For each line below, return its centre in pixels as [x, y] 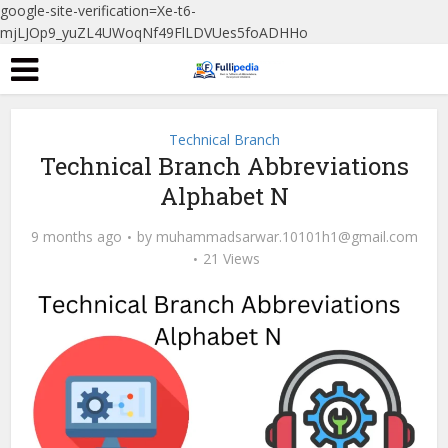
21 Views [231, 258]
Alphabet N [224, 196]
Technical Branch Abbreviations [224, 166]
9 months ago [76, 236]
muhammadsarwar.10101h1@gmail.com [286, 236]
